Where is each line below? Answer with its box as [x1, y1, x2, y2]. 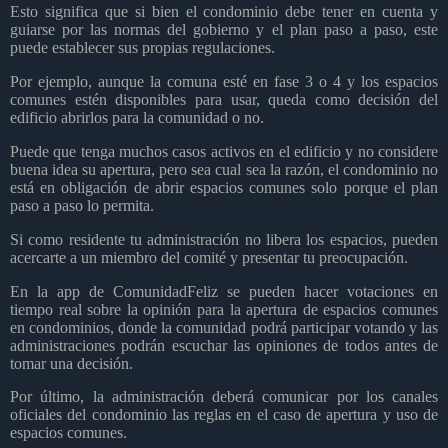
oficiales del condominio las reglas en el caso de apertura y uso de [10, 406, 438, 424]
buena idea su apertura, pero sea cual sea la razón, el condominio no [10, 160, 438, 178]
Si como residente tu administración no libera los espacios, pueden [10, 230, 438, 248]
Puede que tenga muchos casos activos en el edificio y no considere [10, 142, 438, 160]
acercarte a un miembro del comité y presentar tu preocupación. [10, 248, 408, 266]
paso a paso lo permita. [10, 196, 154, 214]
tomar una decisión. [10, 354, 133, 372]
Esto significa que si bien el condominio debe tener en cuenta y [10, 3, 438, 21]
